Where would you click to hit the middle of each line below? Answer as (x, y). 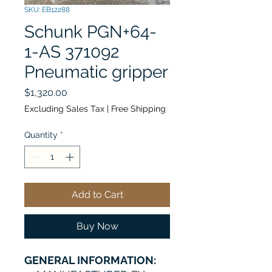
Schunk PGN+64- (90, 32)
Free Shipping (138, 109)
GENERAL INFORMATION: (90, 260)
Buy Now (97, 226)
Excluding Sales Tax (64, 109)
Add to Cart (97, 195)
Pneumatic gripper (96, 72)
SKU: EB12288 (47, 10)
